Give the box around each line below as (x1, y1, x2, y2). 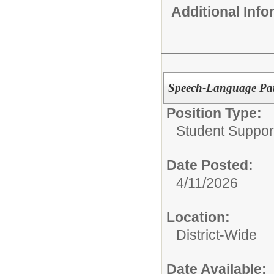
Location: (166, 209, 230, 226)
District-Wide (176, 227, 257, 243)
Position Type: (166, 105, 262, 122)
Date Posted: (166, 157, 253, 174)
